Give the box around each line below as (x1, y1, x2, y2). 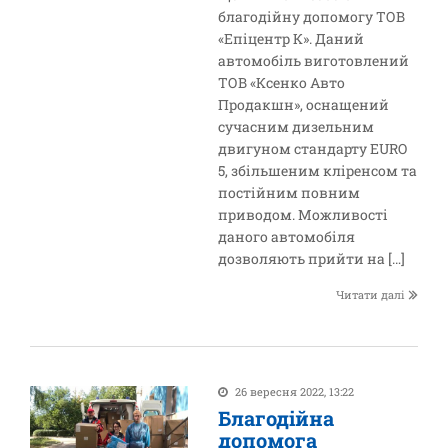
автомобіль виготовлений (218, 51, 410, 70)
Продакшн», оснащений (218, 95, 390, 114)
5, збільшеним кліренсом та (218, 161, 418, 180)
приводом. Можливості (218, 205, 389, 224)
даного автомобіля (218, 227, 356, 246)
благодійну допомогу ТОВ (218, 7, 406, 26)
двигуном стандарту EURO (218, 139, 408, 158)
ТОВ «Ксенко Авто (218, 73, 346, 92)
